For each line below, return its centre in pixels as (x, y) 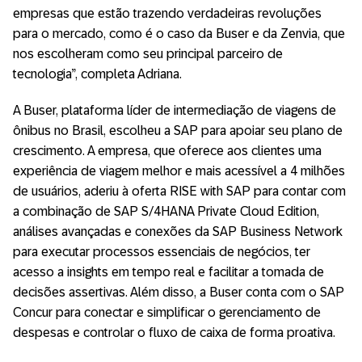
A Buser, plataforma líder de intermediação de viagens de (175, 110)
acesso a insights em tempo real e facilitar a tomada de (168, 271)
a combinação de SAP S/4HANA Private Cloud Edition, (166, 211)
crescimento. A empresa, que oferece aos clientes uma (167, 150)
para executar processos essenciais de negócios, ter (162, 251)
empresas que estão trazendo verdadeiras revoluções (167, 13)
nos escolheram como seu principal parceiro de (148, 53)
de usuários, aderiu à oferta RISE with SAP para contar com (179, 191)
